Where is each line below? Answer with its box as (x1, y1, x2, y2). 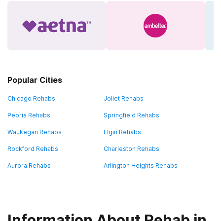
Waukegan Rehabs (7, 128, 62, 136)
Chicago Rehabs (7, 95, 55, 102)
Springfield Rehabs (104, 111, 159, 119)
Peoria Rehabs (7, 111, 50, 119)
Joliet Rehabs (104, 95, 144, 102)
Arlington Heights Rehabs (104, 162, 178, 169)
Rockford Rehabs (7, 145, 58, 152)
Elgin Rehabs (104, 128, 141, 136)
